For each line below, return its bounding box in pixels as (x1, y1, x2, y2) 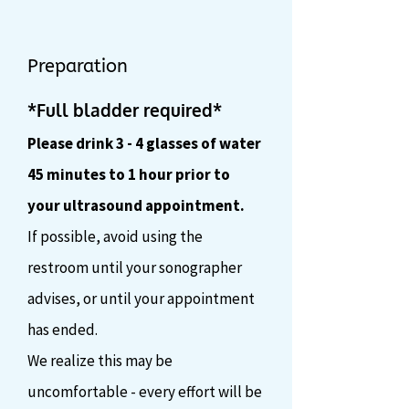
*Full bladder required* (27, 99, 222, 121)
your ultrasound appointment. (27, 195, 245, 215)
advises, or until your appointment (27, 288, 255, 309)
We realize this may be (27, 351, 173, 371)
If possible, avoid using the (27, 226, 203, 246)
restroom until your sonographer (27, 257, 242, 278)
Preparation (27, 56, 128, 77)
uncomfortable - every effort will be (27, 382, 262, 402)
